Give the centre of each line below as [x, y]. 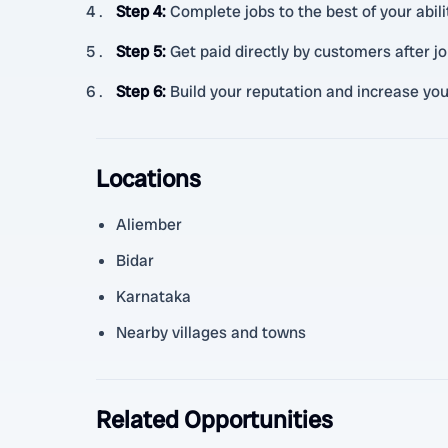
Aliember [149, 224]
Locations [148, 178]
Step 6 [139, 91]
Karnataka [153, 296]
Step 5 [139, 51]
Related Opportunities [214, 419]
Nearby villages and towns [211, 332]
